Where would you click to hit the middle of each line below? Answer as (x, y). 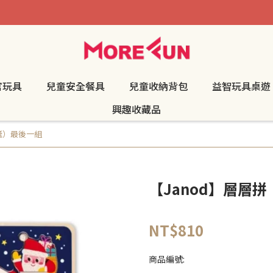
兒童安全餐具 (76, 86)
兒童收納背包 (158, 86)
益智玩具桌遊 (241, 86)
